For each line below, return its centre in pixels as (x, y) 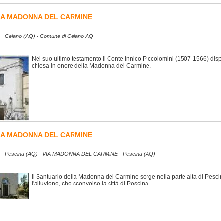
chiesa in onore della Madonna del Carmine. (91, 66)
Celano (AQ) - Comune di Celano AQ (49, 36)
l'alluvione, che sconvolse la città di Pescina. (91, 184)
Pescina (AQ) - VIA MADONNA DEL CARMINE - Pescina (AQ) (80, 154)
